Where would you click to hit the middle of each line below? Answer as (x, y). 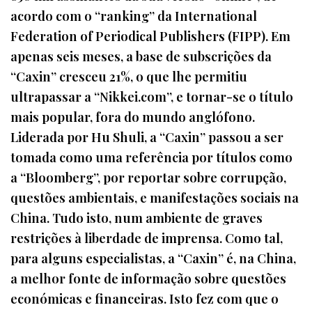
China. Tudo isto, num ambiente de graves (136, 218)
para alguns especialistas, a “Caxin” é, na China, (153, 258)
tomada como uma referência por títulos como (151, 157)
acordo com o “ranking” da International (134, 16)
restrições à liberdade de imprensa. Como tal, (147, 238)
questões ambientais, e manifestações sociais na (155, 198)
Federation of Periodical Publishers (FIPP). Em (150, 36)
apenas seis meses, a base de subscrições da (141, 56)
